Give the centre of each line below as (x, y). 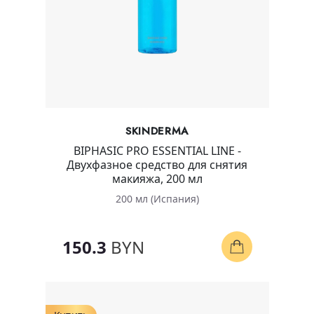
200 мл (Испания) (157, 199)
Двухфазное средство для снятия (157, 165)
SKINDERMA (157, 131)
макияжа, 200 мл (157, 179)
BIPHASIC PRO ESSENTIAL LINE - (157, 151)
